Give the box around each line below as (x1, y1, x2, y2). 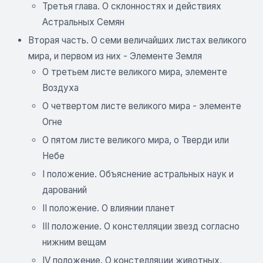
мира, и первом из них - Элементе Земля (28, 50, 202, 62)
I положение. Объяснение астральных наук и (42, 168, 234, 180)
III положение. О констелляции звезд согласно (42, 221, 240, 232)
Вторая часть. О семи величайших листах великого (28, 35, 247, 46)
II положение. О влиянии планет (42, 203, 175, 214)
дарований (42, 184, 87, 195)
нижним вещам (42, 237, 106, 248)
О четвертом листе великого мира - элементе (42, 100, 241, 112)
